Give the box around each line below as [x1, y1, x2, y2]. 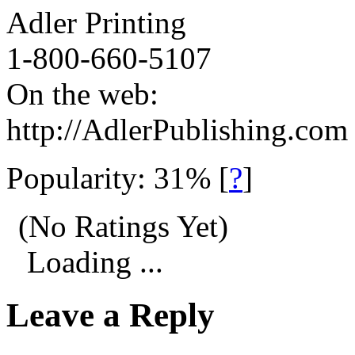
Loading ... [19, 245, 163, 280]
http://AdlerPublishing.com [6, 113, 348, 147]
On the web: [6, 77, 158, 112]
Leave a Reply [6, 296, 215, 334]
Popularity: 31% [6, 161, 219, 196]
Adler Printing [6, 6, 186, 40]
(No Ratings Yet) [10, 209, 228, 244]
